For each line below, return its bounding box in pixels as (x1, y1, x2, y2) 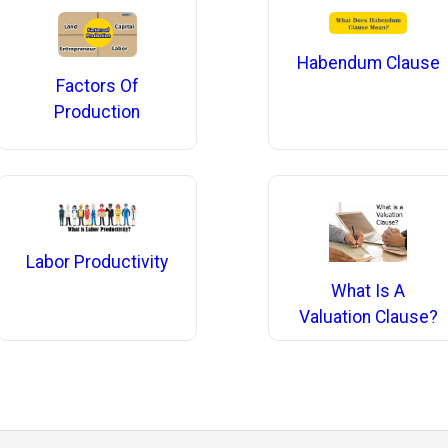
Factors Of (55, 75, 139, 96)
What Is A (331, 280, 406, 301)
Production (54, 101, 141, 122)
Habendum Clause (296, 53, 440, 74)
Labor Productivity (26, 252, 169, 273)
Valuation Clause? (298, 306, 438, 327)
